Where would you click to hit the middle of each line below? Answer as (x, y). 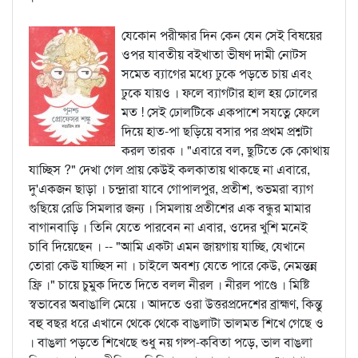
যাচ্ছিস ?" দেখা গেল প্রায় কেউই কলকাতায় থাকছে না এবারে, (169, 170)
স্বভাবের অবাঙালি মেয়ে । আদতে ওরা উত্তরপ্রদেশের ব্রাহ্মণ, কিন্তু (175, 304)
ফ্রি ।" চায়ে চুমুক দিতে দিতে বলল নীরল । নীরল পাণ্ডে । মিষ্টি (169, 285)
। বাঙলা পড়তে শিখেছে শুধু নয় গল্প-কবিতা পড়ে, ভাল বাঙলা (171, 342)
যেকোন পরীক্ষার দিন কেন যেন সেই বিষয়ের (222, 36)
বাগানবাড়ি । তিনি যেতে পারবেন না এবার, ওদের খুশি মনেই (168, 227)
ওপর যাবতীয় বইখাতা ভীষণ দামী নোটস (214, 55)
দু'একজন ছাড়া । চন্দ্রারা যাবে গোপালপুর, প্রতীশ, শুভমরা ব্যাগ (171, 189)
